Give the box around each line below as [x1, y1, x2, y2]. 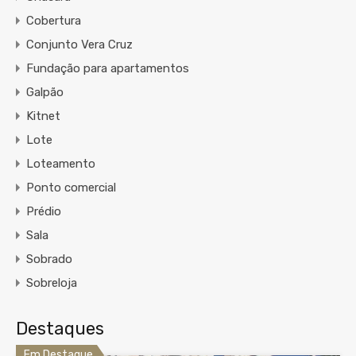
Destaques [16, 318, 104, 340]
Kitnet [26, 109, 60, 124]
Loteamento [26, 157, 95, 172]
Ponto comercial [26, 180, 116, 195]
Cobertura [26, 14, 81, 29]
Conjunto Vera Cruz [26, 37, 133, 52]
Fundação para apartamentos [26, 61, 189, 76]
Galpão [26, 85, 64, 100]
